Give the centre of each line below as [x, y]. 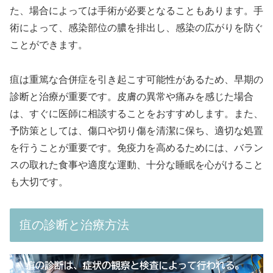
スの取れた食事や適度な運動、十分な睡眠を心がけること [136, 165]
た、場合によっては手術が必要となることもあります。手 [136, 11]
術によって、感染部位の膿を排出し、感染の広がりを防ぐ [136, 28]
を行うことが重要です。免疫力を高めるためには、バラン [136, 147]
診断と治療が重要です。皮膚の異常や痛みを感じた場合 [132, 96]
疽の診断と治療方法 [74, 225]
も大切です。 [39, 182]
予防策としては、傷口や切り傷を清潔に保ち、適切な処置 [136, 130]
